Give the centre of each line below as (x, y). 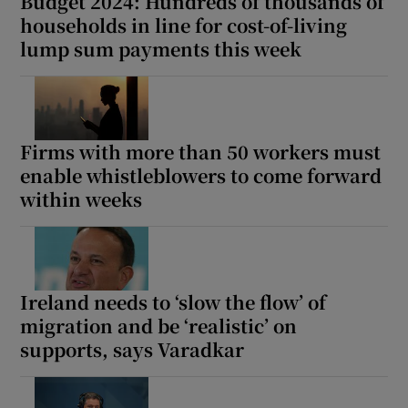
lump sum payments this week (161, 49)
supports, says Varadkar (133, 350)
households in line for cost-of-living (184, 25)
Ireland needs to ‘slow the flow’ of (173, 302)
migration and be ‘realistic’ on (159, 326)
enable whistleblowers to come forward (201, 176)
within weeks (82, 199)
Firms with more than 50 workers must (201, 152)
